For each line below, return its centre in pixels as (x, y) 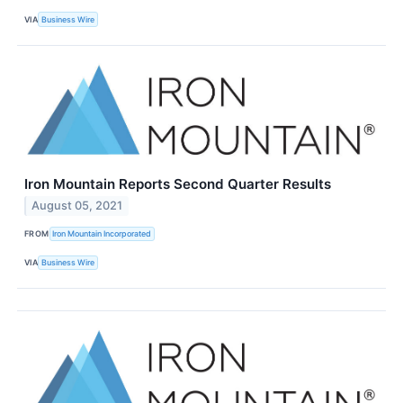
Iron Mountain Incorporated (102, 234)
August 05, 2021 (77, 206)
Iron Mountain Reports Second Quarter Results (178, 184)
